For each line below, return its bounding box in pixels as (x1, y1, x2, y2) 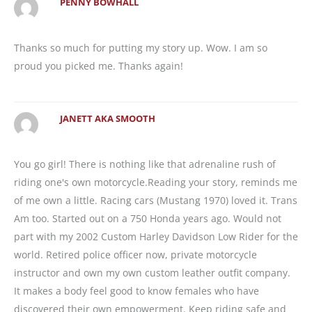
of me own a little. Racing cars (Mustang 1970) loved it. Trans (14, 194, 297, 208)
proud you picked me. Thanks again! (14, 58, 183, 72)
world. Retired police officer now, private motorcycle (14, 248, 257, 262)
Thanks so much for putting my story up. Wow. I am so (14, 40, 267, 54)
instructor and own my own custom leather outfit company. (14, 266, 290, 280)
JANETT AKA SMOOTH (59, 113, 155, 125)
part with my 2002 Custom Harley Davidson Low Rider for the (14, 230, 298, 244)
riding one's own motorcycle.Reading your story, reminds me (14, 175, 297, 189)
